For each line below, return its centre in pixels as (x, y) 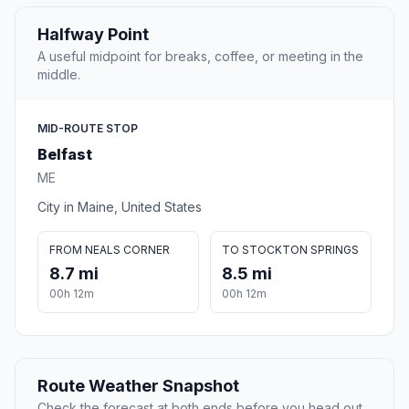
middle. (59, 75)
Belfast (65, 155)
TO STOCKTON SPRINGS (290, 250)
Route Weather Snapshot (138, 386)
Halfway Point (93, 35)
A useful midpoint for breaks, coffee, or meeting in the (200, 57)
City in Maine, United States (120, 207)
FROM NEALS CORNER (110, 250)
